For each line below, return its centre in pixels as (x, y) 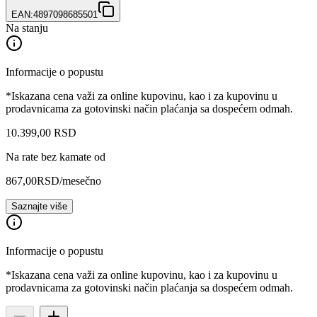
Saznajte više (39, 206)
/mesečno (80, 180)
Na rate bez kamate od (56, 156)
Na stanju (27, 28)
